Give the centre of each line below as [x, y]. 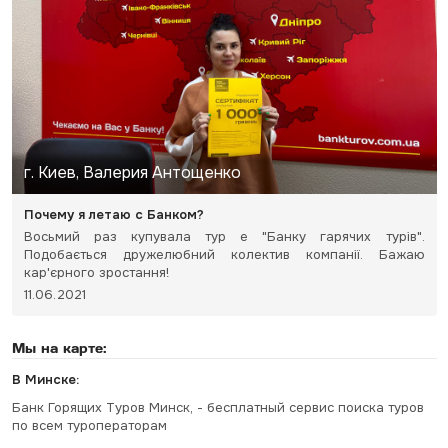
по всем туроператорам [89, 425]
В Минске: [45, 379]
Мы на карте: [59, 347]
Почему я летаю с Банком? [113, 214]
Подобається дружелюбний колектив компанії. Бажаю [224, 254]
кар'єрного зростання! [98, 272]
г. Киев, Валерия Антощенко [132, 172]
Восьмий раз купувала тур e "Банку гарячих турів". [224, 236]
